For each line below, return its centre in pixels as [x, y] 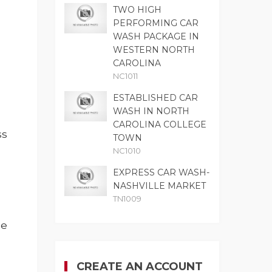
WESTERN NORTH [154, 50]
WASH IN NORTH [151, 111]
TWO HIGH [137, 10]
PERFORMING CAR [156, 23]
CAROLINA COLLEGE [160, 125]
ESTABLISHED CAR [155, 98]
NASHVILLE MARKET [159, 186]
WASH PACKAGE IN [156, 37]
